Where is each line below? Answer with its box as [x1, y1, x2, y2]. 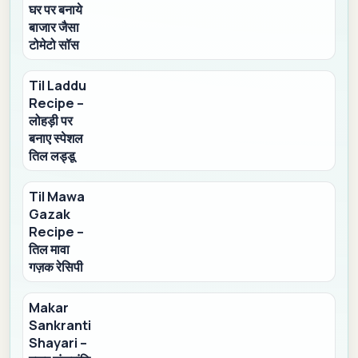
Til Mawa [29, 188, 86, 206]
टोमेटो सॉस [29, 35, 80, 54]
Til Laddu [29, 77, 87, 95]
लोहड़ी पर [29, 112, 74, 130]
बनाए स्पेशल [29, 129, 84, 148]
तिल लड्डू [29, 147, 76, 165]
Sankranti [29, 316, 92, 335]
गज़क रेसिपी [29, 258, 84, 276]
